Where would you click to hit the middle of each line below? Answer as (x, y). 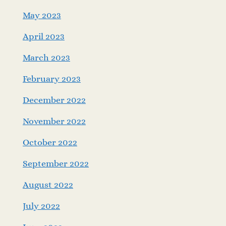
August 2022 (48, 184)
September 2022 (56, 163)
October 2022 (50, 142)
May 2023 (42, 15)
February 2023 (52, 78)
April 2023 (44, 36)
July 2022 (41, 206)
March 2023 (46, 57)
